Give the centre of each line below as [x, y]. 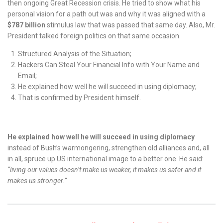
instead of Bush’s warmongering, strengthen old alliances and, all [109, 148]
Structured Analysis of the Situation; [75, 54]
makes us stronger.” [37, 181]
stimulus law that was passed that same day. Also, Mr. [130, 25]
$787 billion [26, 25]
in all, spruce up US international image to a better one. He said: [106, 159]
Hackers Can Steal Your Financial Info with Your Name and [109, 65]
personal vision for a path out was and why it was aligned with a [107, 14]
